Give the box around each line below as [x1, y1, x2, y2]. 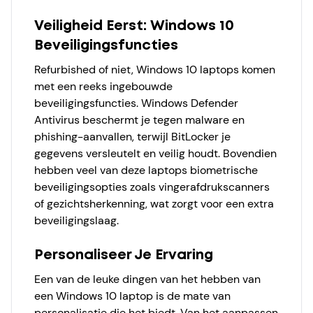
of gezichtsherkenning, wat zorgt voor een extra [34, 196, 274, 211]
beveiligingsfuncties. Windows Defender [34, 96, 238, 110]
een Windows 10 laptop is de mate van [34, 289, 231, 303]
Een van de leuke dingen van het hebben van [34, 272, 261, 286]
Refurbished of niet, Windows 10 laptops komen [34, 62, 275, 77]
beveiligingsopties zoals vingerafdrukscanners [34, 180, 270, 194]
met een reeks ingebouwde [34, 79, 173, 94]
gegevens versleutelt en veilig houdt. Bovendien [34, 146, 277, 161]
